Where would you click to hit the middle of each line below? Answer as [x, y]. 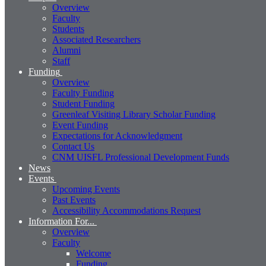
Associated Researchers [96, 39]
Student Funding [83, 104]
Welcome [94, 253]
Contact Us [73, 146]
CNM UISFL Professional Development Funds [141, 157]
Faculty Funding [83, 93]
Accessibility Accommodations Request [126, 210]
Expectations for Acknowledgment [117, 136]
